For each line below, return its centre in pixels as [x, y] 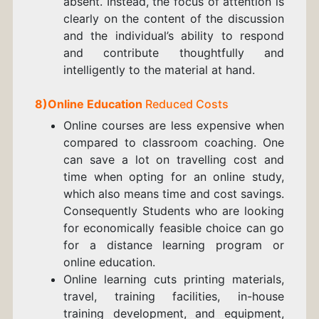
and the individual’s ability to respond [174, 36]
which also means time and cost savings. [174, 194]
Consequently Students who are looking [174, 211]
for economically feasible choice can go [174, 228]
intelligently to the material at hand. [159, 70]
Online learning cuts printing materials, [174, 279]
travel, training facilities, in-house [174, 297]
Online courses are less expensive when [174, 126]
